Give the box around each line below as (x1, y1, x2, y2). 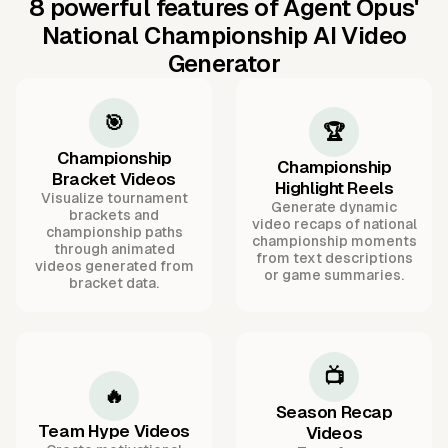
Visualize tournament (40, 190, 188, 207)
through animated (53, 241, 175, 258)
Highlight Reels (274, 177, 394, 198)
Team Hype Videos (37, 421, 191, 442)
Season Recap (275, 402, 393, 423)
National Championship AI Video (41, 22, 407, 50)
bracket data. (69, 275, 159, 292)
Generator (167, 50, 281, 78)
